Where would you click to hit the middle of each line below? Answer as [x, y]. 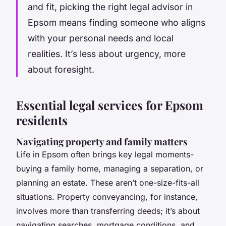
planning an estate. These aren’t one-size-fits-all [108, 182]
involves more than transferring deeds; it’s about [108, 211]
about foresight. [61, 69]
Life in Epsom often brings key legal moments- [105, 154]
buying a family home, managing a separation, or [110, 168]
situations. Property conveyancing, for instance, [107, 196]
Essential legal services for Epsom [110, 105]
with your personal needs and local [101, 38]
